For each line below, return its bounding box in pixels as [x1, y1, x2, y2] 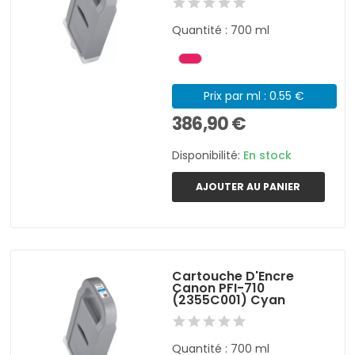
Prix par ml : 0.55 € [204, 87, 305, 104]
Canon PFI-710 [172, 278, 265, 297]
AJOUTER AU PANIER [196, 179, 301, 193]
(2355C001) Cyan [172, 290, 286, 309]
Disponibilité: [172, 147, 244, 163]
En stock [243, 147, 292, 163]
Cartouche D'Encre [172, 266, 295, 285]
